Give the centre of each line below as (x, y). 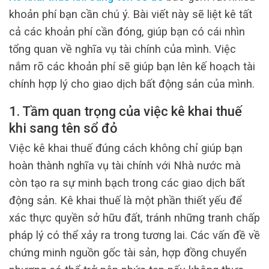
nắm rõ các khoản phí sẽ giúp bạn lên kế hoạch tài (132, 66)
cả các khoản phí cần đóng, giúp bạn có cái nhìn (127, 31)
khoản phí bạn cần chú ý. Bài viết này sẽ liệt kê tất (131, 14)
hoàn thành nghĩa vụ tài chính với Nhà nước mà (125, 166)
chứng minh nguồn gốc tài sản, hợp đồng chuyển (128, 253)
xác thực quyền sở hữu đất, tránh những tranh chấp (134, 218)
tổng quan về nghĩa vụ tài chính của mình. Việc (122, 49)
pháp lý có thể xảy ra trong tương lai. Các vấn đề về (134, 235)
